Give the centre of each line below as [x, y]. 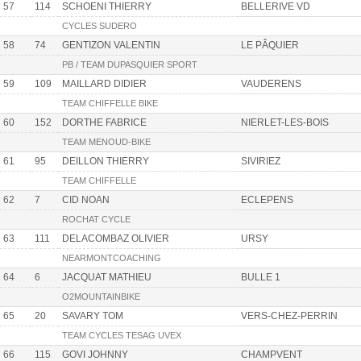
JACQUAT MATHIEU [107, 278]
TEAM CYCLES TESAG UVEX [122, 336]
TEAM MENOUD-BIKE [106, 142]
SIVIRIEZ [261, 162]
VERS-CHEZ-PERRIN [289, 316]
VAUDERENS [271, 84]
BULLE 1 [261, 278]
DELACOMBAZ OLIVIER [116, 239]
